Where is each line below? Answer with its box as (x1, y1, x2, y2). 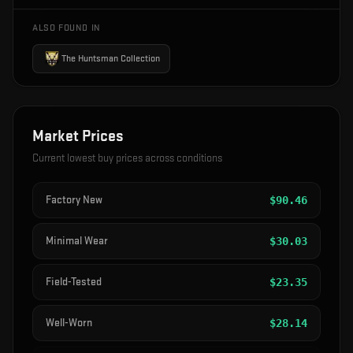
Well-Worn (46, 316, 92, 330)
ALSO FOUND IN (32, 22, 101, 35)
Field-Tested (46, 275, 102, 289)
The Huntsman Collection (61, 52, 160, 65)
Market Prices (32, 127, 124, 147)
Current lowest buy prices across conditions (32, 151, 222, 165)
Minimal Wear (46, 234, 108, 248)
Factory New (46, 193, 102, 207)
